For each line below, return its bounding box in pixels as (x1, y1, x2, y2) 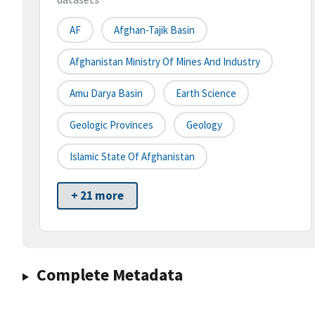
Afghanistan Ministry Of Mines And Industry (70, 55, 260, 69)
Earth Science (176, 86, 236, 101)
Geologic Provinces (70, 118, 153, 132)
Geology (186, 118, 222, 132)
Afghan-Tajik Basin (114, 23, 195, 37)
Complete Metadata (36, 264, 183, 286)
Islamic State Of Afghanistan (70, 150, 195, 164)
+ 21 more (71, 188, 124, 204)
